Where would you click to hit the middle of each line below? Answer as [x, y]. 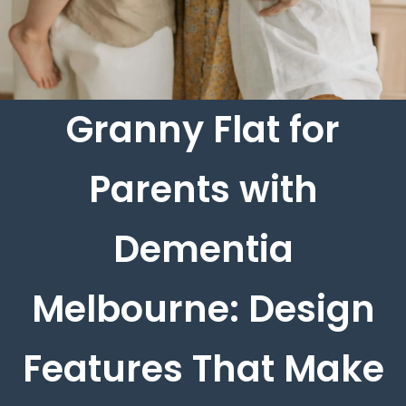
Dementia [203, 249]
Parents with [203, 189]
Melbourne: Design [203, 309]
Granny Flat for [203, 129]
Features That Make [203, 368]
